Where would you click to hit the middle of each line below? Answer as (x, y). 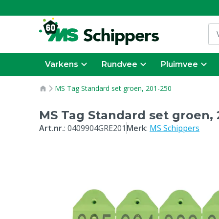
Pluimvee (179, 64)
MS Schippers (175, 128)
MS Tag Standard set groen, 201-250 (113, 88)
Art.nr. (52, 128)
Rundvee (120, 64)
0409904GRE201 (97, 128)
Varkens (62, 64)
